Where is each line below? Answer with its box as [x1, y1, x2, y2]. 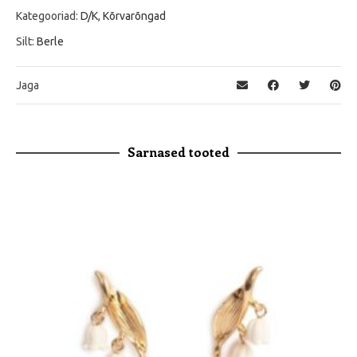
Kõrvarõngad [103, 10, 166, 23]
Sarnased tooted [127, 143, 229, 161]
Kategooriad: [16, 10, 80, 23]
